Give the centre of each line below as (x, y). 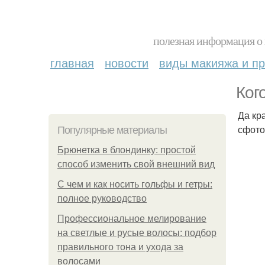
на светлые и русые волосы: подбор (137, 233)
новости (127, 62)
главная (72, 62)
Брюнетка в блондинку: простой (127, 150)
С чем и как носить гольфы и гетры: (135, 184)
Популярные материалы (112, 130)
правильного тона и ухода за (120, 247)
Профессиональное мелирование (132, 219)
